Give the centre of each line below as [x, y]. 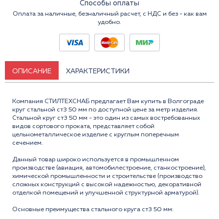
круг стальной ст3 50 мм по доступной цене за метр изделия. [105, 109]
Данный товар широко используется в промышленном [96, 159]
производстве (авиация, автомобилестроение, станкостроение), [109, 168]
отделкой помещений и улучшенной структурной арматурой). [106, 193]
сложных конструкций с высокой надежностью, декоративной [107, 184]
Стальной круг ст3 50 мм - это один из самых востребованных [106, 118]
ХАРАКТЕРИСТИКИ [98, 71]
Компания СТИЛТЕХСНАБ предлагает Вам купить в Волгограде [108, 101]
